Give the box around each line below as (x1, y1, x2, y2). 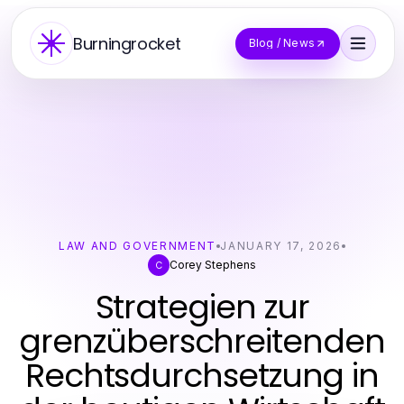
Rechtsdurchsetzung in (24, 353, 380, 399)
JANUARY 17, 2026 (220, 239, 343, 252)
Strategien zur (95, 284, 309, 330)
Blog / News (248, 36, 315, 50)
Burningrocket (73, 32, 181, 55)
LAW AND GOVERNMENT (58, 239, 217, 252)
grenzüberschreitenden (19, 318, 385, 364)
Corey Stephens (170, 258, 256, 271)
